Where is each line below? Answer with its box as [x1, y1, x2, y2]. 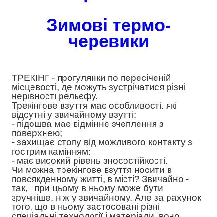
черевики [68, 31, 149, 51]
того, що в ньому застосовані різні [12, 201, 160, 212]
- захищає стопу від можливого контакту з [12, 137, 192, 148]
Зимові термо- [46, 15, 171, 35]
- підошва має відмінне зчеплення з [12, 119, 164, 129]
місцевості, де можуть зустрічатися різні [12, 82, 186, 93]
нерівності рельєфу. [12, 91, 98, 102]
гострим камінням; [12, 146, 91, 157]
